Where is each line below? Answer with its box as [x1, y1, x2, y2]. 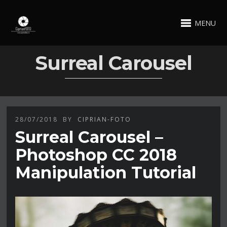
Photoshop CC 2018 [15, 144, 177, 165]
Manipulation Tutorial [15, 162, 197, 182]
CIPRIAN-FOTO [78, 115, 132, 124]
